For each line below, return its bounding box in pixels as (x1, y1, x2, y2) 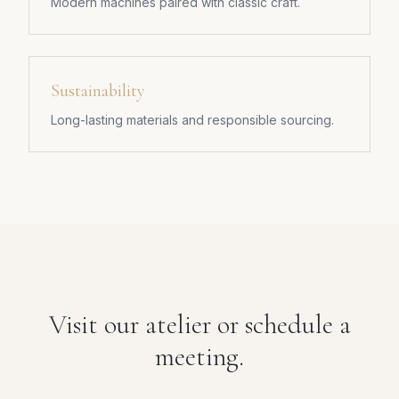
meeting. (155, 340, 244, 373)
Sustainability (51, 80, 145, 102)
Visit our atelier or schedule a (48, 308, 351, 341)
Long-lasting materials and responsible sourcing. (51, 112, 334, 127)
